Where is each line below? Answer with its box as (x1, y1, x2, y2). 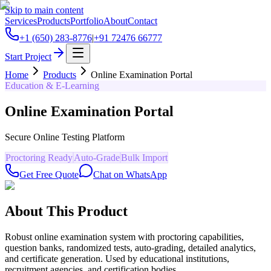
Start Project (5, 51, 51, 62)
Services (5, 16, 37, 26)
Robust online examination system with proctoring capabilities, (5, 231, 244, 242)
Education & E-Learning (5, 80, 99, 91)
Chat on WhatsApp (93, 169, 167, 180)
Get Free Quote (19, 169, 79, 180)
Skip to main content (5, 5, 83, 15)
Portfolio (70, 16, 103, 26)
